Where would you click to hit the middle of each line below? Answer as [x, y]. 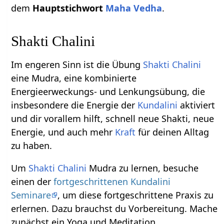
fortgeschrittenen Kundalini [112, 181]
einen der [32, 181]
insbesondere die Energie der [74, 105]
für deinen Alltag [172, 132]
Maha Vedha [134, 8]
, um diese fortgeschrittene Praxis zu [136, 195]
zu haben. [32, 145]
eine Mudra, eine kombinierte [74, 78]
